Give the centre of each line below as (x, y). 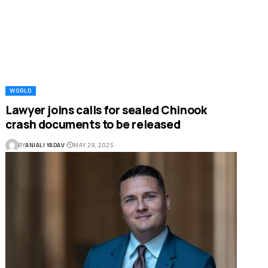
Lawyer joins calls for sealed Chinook (106, 110)
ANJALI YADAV (45, 145)
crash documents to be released (93, 124)
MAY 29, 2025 (94, 145)
